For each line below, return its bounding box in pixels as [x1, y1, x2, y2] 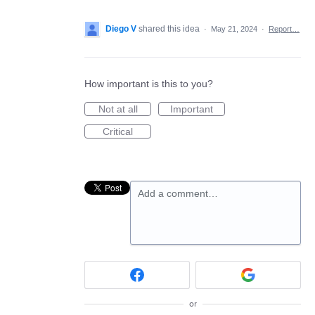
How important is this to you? [84, 78, 213, 89]
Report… [269, 25, 300, 33]
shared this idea [139, 24, 202, 34]
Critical [103, 126, 133, 137]
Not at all [98, 103, 138, 115]
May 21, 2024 [211, 25, 257, 33]
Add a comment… [138, 188, 218, 199]
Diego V [105, 24, 136, 34]
